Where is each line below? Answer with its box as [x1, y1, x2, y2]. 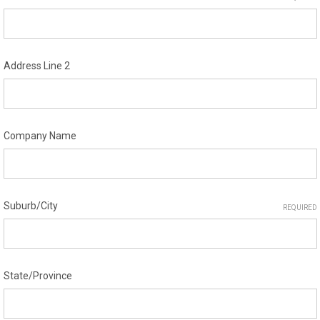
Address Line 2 [3, 60, 70, 71]
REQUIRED [282, 203, 317, 211]
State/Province [3, 270, 72, 281]
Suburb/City [3, 200, 58, 211]
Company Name [3, 130, 76, 141]
